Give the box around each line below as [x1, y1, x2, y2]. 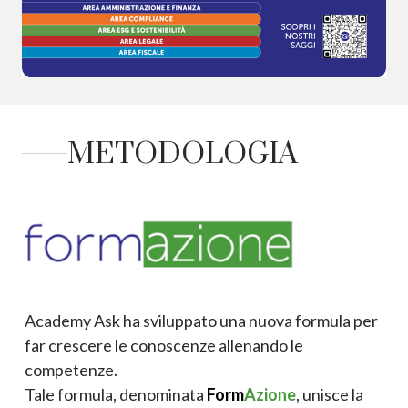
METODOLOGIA [67, 135, 298, 173]
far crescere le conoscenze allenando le [25, 334, 303, 355]
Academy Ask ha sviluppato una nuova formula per [25, 310, 378, 331]
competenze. [25, 359, 117, 380]
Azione [244, 383, 296, 404]
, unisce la [296, 383, 363, 404]
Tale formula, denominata [25, 383, 207, 404]
